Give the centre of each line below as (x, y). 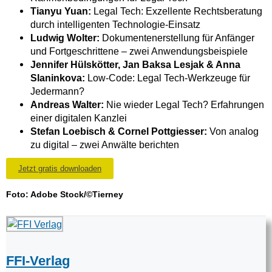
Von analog (234, 131)
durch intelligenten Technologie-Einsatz (115, 25)
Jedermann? (57, 91)
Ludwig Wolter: (65, 38)
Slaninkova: (58, 78)
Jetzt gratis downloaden (60, 169)
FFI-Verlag (38, 260)
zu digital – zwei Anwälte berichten (105, 145)
